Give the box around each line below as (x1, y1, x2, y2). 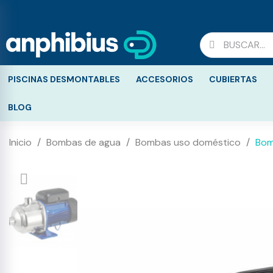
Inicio (9, 136, 32, 149)
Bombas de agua (46, 136, 121, 149)
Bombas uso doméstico (135, 136, 241, 149)
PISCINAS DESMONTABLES (8, 74, 120, 85)
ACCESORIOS (136, 74, 193, 85)
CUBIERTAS (209, 74, 257, 85)
